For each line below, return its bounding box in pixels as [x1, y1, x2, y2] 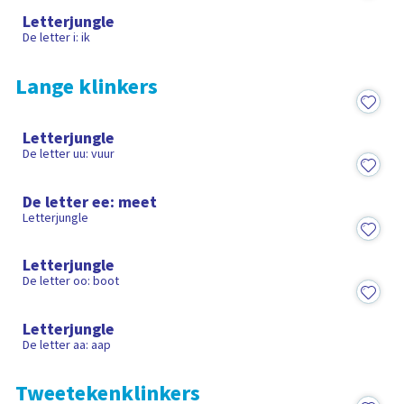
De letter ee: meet [23, 189, 158, 214]
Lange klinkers [15, 71, 159, 104]
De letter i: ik [23, 29, 91, 48]
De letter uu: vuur [23, 145, 115, 164]
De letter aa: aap [23, 335, 112, 354]
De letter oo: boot [23, 272, 120, 291]
